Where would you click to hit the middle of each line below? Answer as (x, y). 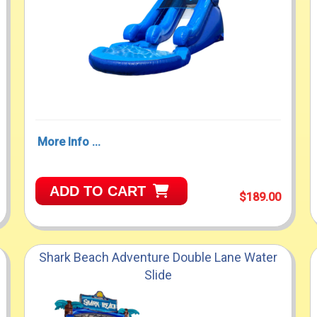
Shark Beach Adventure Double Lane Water (158, 258)
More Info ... (69, 142)
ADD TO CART (98, 191)
